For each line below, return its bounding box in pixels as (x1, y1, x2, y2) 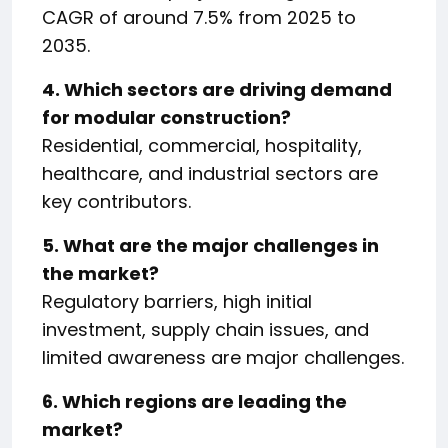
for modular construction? (42, 104, 291, 130)
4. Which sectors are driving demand (42, 76, 392, 102)
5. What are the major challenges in (42, 232, 379, 258)
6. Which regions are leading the (42, 388, 347, 414)
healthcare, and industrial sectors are (42, 160, 378, 186)
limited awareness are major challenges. (42, 344, 404, 370)
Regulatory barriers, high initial (42, 288, 312, 314)
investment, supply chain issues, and (42, 316, 369, 342)
